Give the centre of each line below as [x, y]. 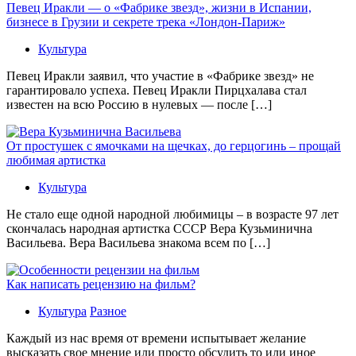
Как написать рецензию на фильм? [101, 284]
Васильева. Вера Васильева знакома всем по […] [138, 242]
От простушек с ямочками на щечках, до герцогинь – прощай [174, 145]
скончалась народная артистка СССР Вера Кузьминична [159, 228]
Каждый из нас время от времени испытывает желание [156, 338]
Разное [108, 311]
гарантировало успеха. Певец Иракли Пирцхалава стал [157, 90]
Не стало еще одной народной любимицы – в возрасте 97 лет [172, 214]
